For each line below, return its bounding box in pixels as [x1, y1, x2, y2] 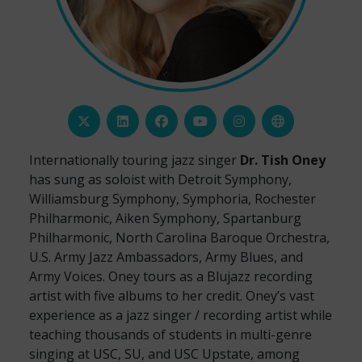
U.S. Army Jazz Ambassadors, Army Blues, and [29, 248, 303, 266]
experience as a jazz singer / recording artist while [29, 306, 332, 324]
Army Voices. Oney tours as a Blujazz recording [29, 267, 313, 285]
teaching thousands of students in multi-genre [29, 326, 312, 343]
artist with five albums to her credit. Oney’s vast [29, 287, 314, 305]
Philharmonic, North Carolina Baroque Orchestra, [29, 229, 330, 246]
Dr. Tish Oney [240, 151, 326, 169]
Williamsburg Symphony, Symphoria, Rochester [29, 190, 316, 208]
